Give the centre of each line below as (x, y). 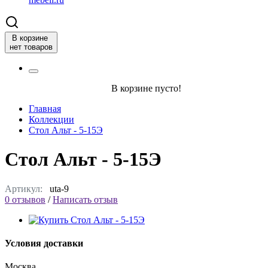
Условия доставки (44, 243)
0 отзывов (25, 199)
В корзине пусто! (146, 88)
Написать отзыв (85, 199)
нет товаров (31, 47)
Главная (45, 108)
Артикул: (24, 188)
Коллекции (51, 119)
